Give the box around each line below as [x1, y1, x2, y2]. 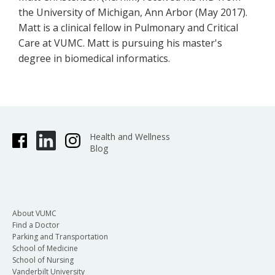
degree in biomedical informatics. [18, 51, 172, 65]
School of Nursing [12, 254, 74, 265]
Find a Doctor [12, 219, 60, 230]
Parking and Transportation [12, 231, 108, 242]
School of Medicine [12, 242, 78, 254]
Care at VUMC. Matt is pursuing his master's [18, 36, 222, 50]
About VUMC [12, 207, 56, 219]
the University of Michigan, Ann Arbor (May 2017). [18, 5, 247, 19]
